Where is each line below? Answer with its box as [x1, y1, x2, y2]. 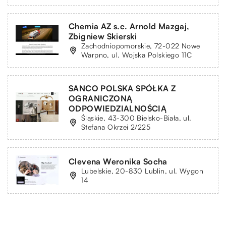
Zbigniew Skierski [69, 31, 137, 41]
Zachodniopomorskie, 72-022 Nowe [81, 41, 200, 50]
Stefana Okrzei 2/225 [81, 122, 150, 131]
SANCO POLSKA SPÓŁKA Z [69, 83, 176, 93]
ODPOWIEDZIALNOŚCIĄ [69, 103, 167, 114]
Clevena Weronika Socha [69, 156, 167, 166]
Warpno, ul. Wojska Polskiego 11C [81, 50, 192, 59]
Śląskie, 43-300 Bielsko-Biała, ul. [81, 113, 192, 122]
